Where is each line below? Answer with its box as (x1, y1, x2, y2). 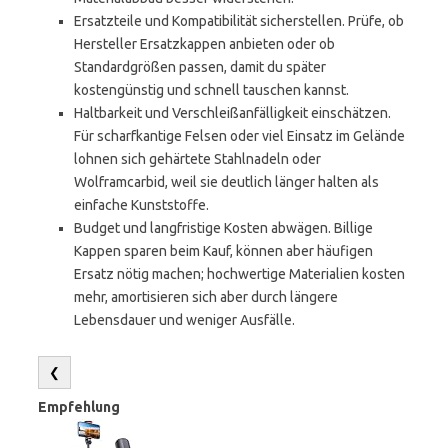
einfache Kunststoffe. (74, 197, 209, 213)
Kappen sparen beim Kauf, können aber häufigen (74, 243, 373, 259)
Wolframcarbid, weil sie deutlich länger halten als (74, 174, 379, 190)
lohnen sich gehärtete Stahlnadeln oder (74, 151, 321, 167)
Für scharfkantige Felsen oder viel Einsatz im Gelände (74, 128, 405, 144)
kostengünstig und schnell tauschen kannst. (74, 82, 349, 98)
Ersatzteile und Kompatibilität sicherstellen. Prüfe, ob (74, 13, 404, 29)
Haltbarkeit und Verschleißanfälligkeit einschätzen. (74, 105, 391, 121)
